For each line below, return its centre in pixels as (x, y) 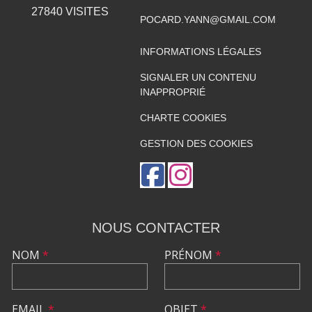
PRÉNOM (190, 255)
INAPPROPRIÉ (172, 92)
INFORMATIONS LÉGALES (200, 52)
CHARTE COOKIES (183, 118)
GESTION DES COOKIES (196, 144)
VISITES (85, 12)
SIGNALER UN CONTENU (198, 78)
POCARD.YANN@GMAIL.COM (208, 20)
